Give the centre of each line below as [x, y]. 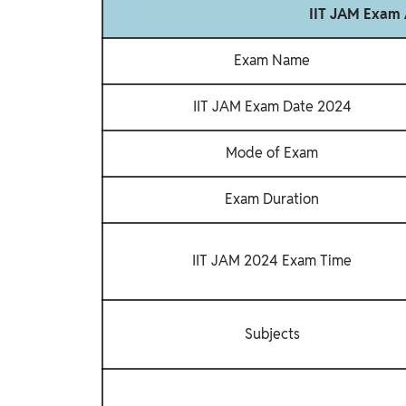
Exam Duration [272, 198]
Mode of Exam [272, 152]
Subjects [272, 333]
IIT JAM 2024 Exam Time [272, 260]
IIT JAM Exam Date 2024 [272, 106]
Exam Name [272, 60]
